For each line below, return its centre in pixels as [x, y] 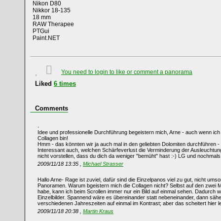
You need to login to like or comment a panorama [127, 72]
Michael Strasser [103, 164]
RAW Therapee [53, 24]
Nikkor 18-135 [52, 10]
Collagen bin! [53, 138]
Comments [52, 108]
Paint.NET [46, 38]
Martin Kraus [98, 211]
